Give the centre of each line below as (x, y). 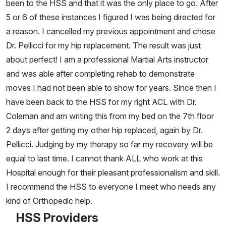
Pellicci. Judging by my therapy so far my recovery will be (109, 144)
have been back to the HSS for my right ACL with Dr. (101, 102)
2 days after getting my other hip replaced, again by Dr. (104, 130)
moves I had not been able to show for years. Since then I (111, 88)
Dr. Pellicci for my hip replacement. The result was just (103, 45)
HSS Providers (57, 218)
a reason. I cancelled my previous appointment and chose (111, 31)
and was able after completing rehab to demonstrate (100, 74)
